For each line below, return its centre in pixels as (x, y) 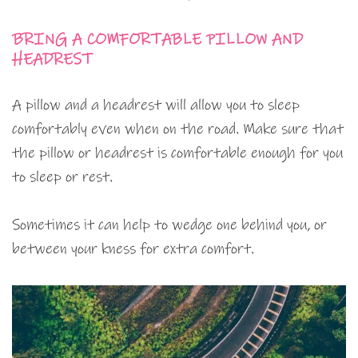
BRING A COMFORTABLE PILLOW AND (157, 39)
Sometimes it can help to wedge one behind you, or (169, 225)
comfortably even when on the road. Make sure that (178, 129)
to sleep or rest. (62, 177)
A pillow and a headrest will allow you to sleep (156, 105)
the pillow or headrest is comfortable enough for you (177, 153)
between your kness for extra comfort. (133, 249)
